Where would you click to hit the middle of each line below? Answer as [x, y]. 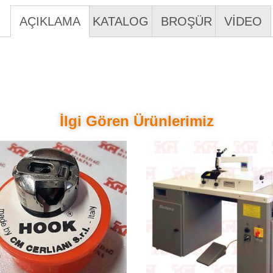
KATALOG [121, 22]
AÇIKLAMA [50, 22]
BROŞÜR [186, 22]
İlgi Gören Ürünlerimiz [136, 121]
